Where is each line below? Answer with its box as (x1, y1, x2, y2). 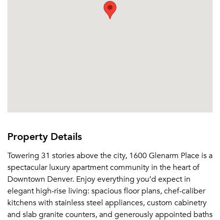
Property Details (7, 128, 82, 144)
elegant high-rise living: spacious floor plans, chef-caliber (7, 186, 205, 196)
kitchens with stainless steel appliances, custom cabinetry (7, 198, 207, 208)
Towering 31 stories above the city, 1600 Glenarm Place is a (7, 151, 213, 161)
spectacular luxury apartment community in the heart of (7, 163, 199, 172)
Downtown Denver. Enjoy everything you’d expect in (7, 174, 191, 184)
